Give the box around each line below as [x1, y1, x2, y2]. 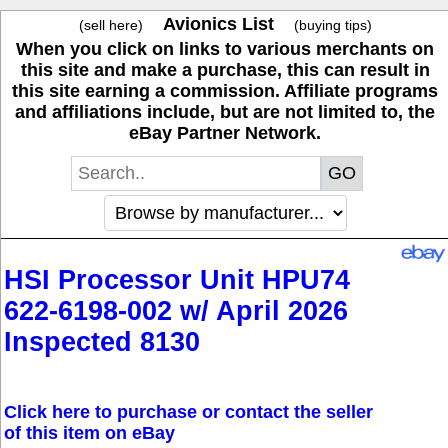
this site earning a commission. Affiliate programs [12, 81, 438, 101]
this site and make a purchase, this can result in [20, 60, 430, 80]
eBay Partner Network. [129, 123, 321, 143]
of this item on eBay [4, 422, 175, 443]
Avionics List [162, 14, 274, 34]
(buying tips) [293, 17, 372, 33]
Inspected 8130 [4, 327, 200, 358]
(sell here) [78, 17, 143, 33]
